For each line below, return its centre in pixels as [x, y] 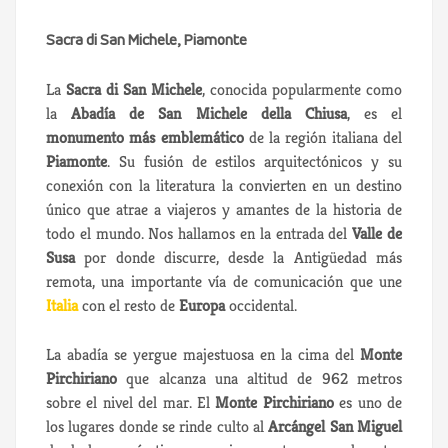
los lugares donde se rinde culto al [157, 426]
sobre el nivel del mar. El [131, 402]
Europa [202, 305]
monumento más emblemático [145, 137]
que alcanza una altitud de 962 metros [259, 378]
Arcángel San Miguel [335, 426]
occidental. [261, 305]
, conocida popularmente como [302, 89]
